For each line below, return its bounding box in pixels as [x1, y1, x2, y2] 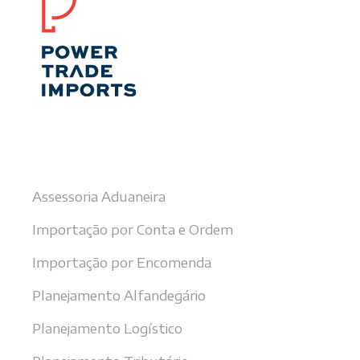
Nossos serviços [32, 145, 145, 163]
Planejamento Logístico [32, 319, 182, 337]
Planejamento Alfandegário [32, 286, 206, 305]
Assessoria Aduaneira [32, 187, 166, 206]
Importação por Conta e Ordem [32, 220, 233, 239]
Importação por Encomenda [32, 253, 211, 272]
